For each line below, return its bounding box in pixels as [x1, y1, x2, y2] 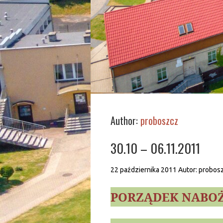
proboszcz [140, 113, 178, 128]
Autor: [178, 166, 199, 174]
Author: [111, 113, 140, 128]
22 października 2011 [111, 166, 177, 174]
